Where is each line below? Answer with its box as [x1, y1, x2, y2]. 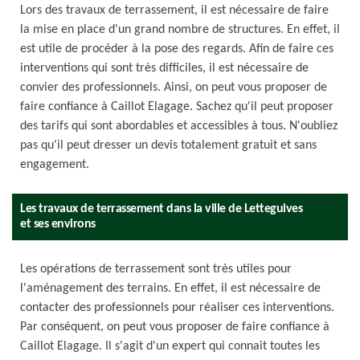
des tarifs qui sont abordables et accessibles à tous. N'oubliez [20, 120, 337, 133]
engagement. [20, 158, 89, 171]
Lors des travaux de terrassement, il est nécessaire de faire [20, 4, 329, 17]
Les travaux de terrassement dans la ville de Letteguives [20, 202, 302, 215]
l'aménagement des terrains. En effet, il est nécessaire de [20, 282, 321, 295]
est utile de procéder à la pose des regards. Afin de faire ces [20, 43, 333, 55]
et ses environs [20, 218, 96, 231]
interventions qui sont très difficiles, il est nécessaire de [20, 62, 309, 75]
